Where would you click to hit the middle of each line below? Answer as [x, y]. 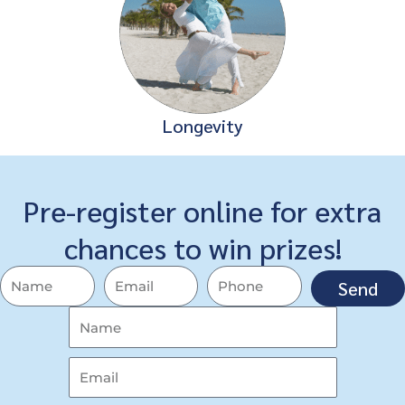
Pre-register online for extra [202, 210]
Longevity [202, 125]
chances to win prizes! [202, 247]
